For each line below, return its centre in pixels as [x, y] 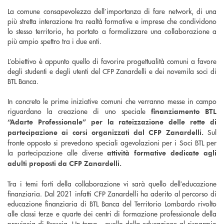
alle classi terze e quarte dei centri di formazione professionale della [112, 213]
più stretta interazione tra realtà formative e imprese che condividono [112, 21]
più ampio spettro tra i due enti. [54, 41]
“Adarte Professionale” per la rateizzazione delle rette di [112, 121]
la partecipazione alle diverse [57, 152]
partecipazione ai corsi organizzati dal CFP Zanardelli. [105, 132]
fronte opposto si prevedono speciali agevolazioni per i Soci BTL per [112, 142]
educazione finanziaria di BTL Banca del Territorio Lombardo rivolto [112, 203]
